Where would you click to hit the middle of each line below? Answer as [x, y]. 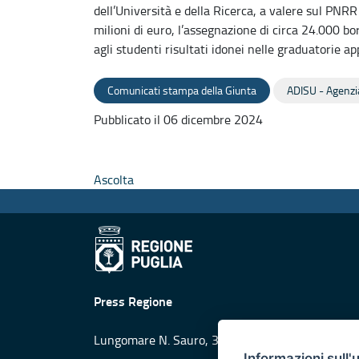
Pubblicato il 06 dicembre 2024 [178, 119]
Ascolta [114, 179]
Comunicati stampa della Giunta [182, 90]
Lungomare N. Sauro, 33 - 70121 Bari [197, 339]
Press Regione [133, 301]
